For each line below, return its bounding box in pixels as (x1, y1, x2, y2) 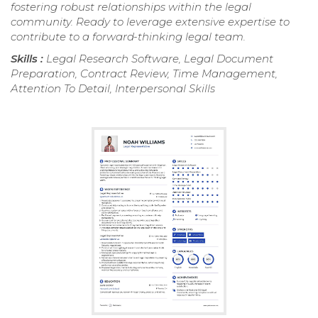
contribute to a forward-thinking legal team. (11, 29, 246, 43)
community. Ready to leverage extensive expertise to (11, 14, 290, 28)
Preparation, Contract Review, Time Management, (11, 66, 278, 80)
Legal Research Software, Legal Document (46, 51, 273, 65)
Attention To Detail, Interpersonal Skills (11, 81, 215, 95)
